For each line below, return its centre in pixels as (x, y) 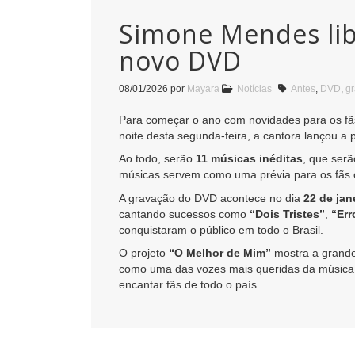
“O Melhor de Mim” (220, 253)
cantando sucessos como (184, 214)
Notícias (254, 88)
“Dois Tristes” (287, 214)
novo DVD (180, 60)
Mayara (203, 88)
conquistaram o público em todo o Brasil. (221, 229)
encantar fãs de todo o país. (189, 285)
